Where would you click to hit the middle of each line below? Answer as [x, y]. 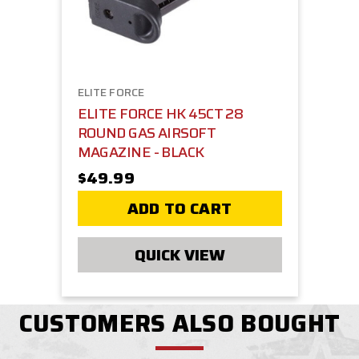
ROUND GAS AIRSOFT [147, 133]
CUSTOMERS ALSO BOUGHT [179, 324]
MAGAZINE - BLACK [141, 153]
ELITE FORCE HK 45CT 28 [160, 114]
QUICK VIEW [179, 255]
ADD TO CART [179, 209]
